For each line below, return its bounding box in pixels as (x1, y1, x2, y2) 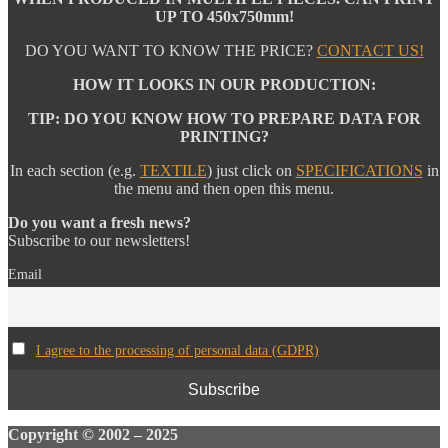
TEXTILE (139, 162, 207, 180)
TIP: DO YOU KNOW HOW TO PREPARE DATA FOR (27, 110, 421, 128)
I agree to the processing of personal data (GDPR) (35, 341, 319, 358)
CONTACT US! (316, 42, 424, 60)
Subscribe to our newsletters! (8, 232, 190, 250)
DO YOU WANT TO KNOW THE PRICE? (24, 42, 317, 60)
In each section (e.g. (9, 162, 140, 180)
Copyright (8, 426, 82, 444)
